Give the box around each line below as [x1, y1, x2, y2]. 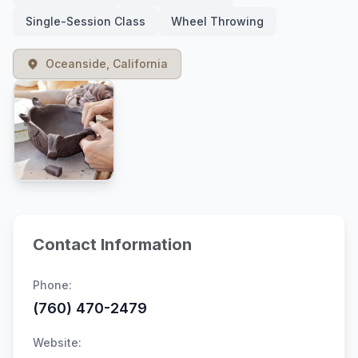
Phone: [33, 278, 72, 292]
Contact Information [33, 235, 192, 254]
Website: [33, 336, 82, 349]
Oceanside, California [46, 57, 168, 70]
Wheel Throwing [171, 14, 264, 28]
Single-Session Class [26, 14, 145, 28]
